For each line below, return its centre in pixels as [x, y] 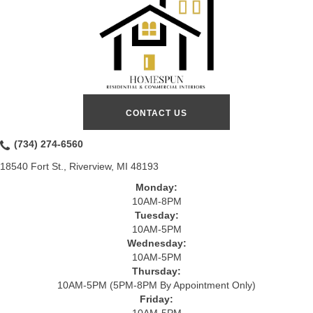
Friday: [156, 299]
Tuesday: [156, 215]
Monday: [156, 187]
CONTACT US [156, 113]
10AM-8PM [156, 201]
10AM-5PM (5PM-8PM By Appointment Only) [156, 285]
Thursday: [156, 271]
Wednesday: [156, 243]
